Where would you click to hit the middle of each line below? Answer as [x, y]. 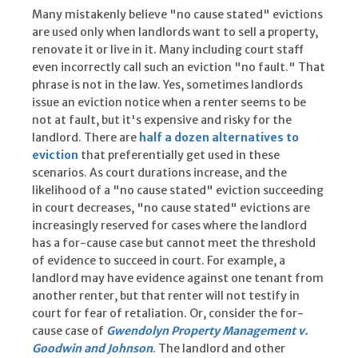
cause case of [69, 331]
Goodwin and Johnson [92, 349]
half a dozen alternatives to [219, 138]
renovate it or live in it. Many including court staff [168, 50]
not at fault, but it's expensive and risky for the [162, 120]
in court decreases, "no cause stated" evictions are [171, 208]
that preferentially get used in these [179, 155]
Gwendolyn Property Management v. [207, 331]
